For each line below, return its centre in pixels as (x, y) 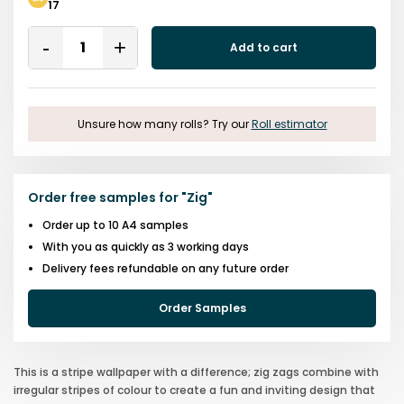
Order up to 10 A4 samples (115, 225)
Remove (74, 55)
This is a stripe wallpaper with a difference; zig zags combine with (196, 372)
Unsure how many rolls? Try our (163, 124)
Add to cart (264, 47)
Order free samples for (103, 197)
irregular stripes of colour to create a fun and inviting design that (194, 390)
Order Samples (202, 308)
